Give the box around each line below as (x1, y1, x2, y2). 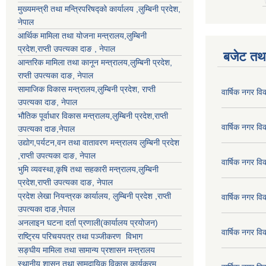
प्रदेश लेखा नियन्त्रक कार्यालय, (18, 191, 113, 201)
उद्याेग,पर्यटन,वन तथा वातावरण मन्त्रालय (18, 137, 140, 147)
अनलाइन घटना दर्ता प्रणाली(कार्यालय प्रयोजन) (18, 217, 158, 227)
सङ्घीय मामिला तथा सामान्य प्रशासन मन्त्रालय (18, 245, 155, 255)
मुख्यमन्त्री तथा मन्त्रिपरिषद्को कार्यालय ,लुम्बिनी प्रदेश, (18, 4, 180, 14)
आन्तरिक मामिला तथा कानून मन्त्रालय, (18, 57, 130, 67)
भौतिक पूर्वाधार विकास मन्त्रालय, (18, 110, 112, 121)
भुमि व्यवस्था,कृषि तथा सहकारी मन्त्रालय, (18, 164, 138, 174)
